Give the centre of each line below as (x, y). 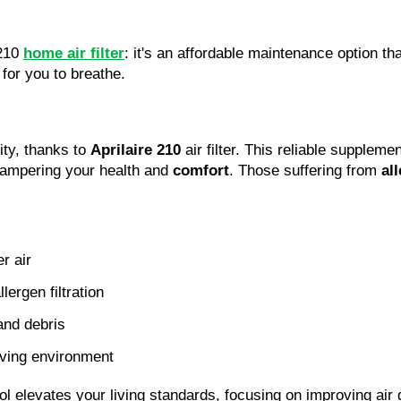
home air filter (74, 53)
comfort (201, 170)
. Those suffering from (305, 170)
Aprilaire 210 (136, 149)
